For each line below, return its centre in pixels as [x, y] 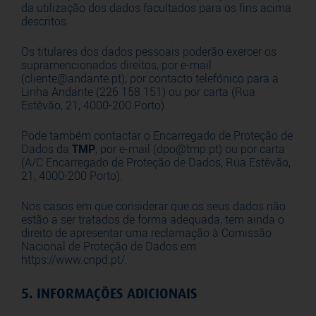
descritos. [45, 22]
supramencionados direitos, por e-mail [116, 65]
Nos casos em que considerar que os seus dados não [153, 206]
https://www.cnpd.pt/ [73, 260]
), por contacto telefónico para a [200, 79]
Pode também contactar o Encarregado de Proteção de [157, 136]
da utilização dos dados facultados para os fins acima [156, 8]
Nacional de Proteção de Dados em [109, 247]
